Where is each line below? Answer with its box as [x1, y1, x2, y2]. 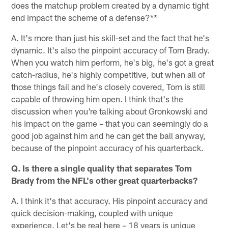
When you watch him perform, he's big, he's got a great [11, 56, 214, 67]
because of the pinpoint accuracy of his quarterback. [11, 142, 204, 153]
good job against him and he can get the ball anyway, [11, 130, 206, 140]
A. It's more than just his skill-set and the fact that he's [11, 32, 210, 43]
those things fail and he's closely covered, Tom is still [11, 81, 206, 92]
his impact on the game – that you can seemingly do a [11, 118, 209, 128]
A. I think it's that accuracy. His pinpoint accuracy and [11, 195, 208, 206]
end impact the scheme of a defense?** [11, 12, 158, 22]
